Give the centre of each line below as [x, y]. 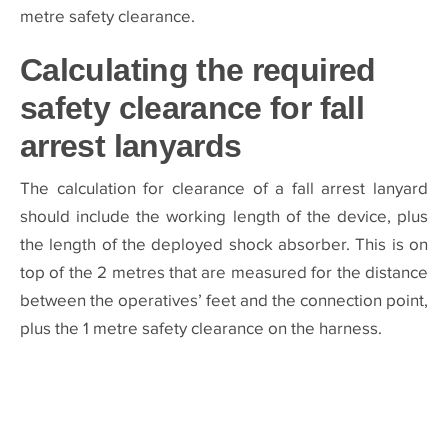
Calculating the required [198, 70]
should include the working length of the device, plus [224, 217]
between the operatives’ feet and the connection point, [224, 301]
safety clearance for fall [192, 108]
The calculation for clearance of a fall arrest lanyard [224, 189]
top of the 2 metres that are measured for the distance [224, 273]
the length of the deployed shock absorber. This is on [224, 245]
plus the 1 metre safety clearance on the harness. [201, 329]
